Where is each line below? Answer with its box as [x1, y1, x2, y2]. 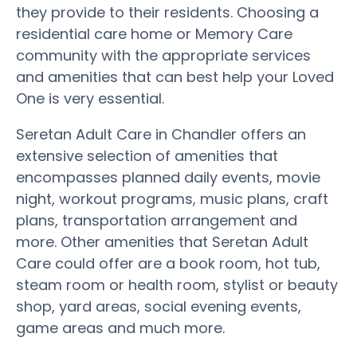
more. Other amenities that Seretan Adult [16, 231, 308, 252]
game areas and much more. [16, 317, 225, 338]
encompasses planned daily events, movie [16, 167, 320, 187]
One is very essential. [16, 88, 164, 108]
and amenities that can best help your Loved [16, 66, 334, 87]
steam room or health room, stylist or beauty [16, 274, 338, 295]
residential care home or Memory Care [16, 23, 292, 44]
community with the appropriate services [16, 45, 311, 65]
